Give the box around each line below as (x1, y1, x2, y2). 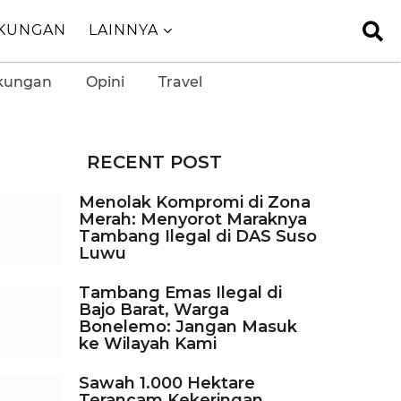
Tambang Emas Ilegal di (79, 283, 283, 303)
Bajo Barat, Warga (79, 300, 230, 320)
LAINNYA (88, 21, 158, 39)
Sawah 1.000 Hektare (79, 373, 256, 394)
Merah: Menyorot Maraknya (79, 209, 308, 230)
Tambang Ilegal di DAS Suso (79, 226, 318, 247)
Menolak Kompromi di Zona (79, 192, 311, 213)
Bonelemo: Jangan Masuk (79, 317, 298, 337)
